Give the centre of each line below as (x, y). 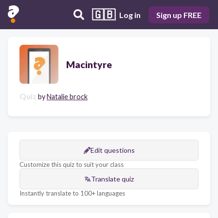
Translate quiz (112, 179)
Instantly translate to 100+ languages (72, 193)
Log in (130, 15)
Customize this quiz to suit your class (72, 164)
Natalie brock (67, 97)
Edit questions (112, 150)
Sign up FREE (179, 15)
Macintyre (89, 64)
